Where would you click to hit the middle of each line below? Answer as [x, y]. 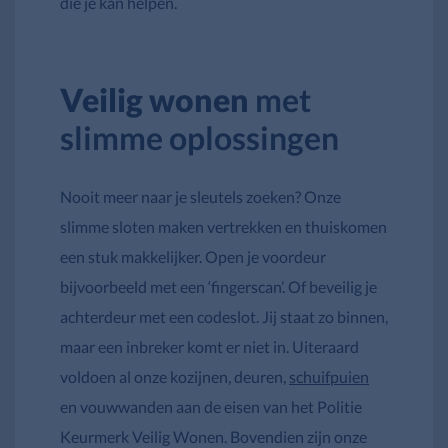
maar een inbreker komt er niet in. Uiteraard [209, 346]
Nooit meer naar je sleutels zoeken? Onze [200, 196]
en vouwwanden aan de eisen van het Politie [211, 406]
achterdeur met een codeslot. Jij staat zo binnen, [224, 316]
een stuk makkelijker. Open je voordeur [193, 256]
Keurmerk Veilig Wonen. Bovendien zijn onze [213, 436]
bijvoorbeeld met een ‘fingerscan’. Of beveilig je [218, 286]
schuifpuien [329, 376]
